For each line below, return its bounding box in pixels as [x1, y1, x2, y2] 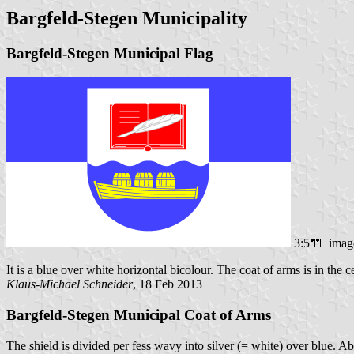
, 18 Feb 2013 [133, 277, 202, 292]
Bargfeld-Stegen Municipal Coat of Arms [6, 307, 271, 324]
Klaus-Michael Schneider [6, 277, 133, 292]
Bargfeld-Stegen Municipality [6, 7, 247, 28]
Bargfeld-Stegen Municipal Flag [6, 44, 213, 62]
